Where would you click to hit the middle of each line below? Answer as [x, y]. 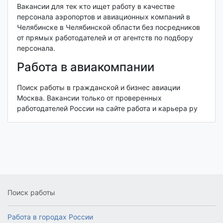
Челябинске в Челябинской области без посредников [108, 27]
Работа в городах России [50, 217]
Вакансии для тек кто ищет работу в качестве [96, 6]
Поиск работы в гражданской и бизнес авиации [98, 87]
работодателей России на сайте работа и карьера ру [107, 108]
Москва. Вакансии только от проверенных [89, 98]
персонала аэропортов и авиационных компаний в [103, 17]
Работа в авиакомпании [85, 67]
